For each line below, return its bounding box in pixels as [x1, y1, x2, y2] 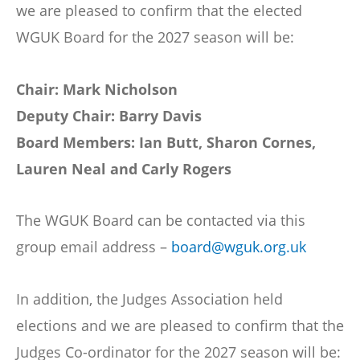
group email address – [16, 237, 171, 256]
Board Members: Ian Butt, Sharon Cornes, [16, 132, 316, 152]
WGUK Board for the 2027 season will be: [16, 27, 294, 47]
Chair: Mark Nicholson [16, 79, 178, 99]
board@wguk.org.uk [171, 237, 306, 256]
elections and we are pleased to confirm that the [16, 315, 344, 335]
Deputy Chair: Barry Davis [16, 105, 202, 125]
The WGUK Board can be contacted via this [16, 211, 305, 230]
